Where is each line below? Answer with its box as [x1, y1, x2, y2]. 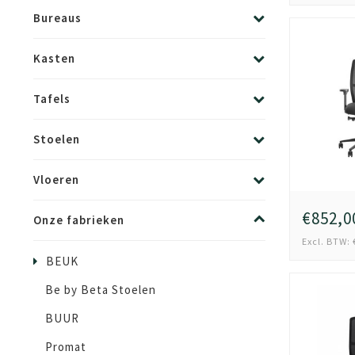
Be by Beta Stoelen [45, 282, 156, 297]
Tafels [33, 91, 71, 106]
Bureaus [33, 10, 82, 25]
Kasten [33, 51, 75, 66]
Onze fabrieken [33, 212, 124, 227]
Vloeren [33, 172, 79, 187]
